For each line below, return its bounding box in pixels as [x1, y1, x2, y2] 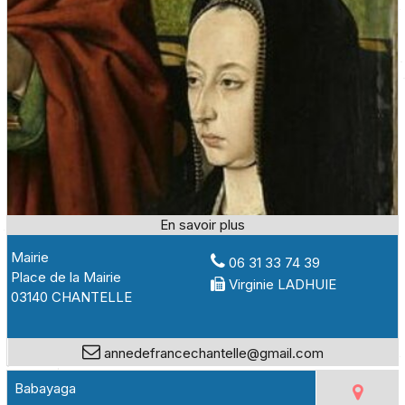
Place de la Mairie [10, 268, 121, 287]
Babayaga [14, 379, 77, 397]
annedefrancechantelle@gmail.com [99, 344, 324, 362]
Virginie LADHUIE [229, 276, 337, 294]
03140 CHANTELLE [10, 288, 132, 306]
